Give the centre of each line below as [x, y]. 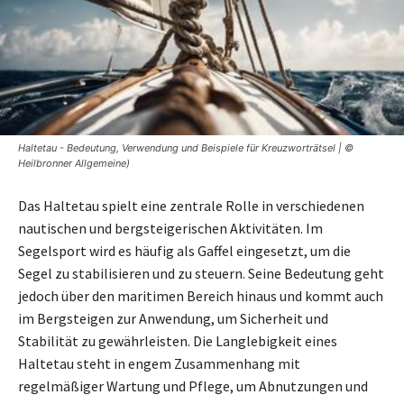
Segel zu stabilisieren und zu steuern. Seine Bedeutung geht [201, 273]
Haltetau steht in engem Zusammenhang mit [159, 363]
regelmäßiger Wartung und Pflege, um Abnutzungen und [193, 386]
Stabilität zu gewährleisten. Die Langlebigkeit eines [178, 340]
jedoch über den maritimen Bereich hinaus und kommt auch [201, 295]
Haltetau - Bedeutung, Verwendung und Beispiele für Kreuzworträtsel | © [186, 147]
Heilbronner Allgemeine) [74, 163]
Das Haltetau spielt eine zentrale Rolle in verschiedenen [191, 205]
